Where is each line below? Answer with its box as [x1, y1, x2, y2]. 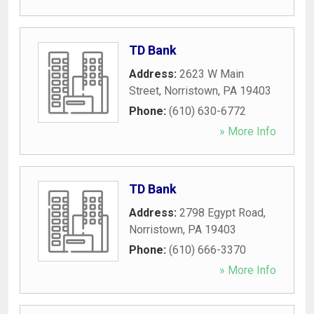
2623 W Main [179, 67, 244, 81]
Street [129, 83, 159, 97]
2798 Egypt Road [179, 205, 264, 219]
